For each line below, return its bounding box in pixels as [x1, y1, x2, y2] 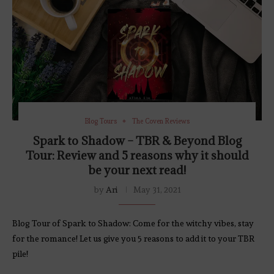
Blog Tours [84, 117, 117, 125]
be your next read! [88, 162, 186, 177]
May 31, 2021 [133, 184, 181, 194]
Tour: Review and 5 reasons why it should [25, 147, 249, 163]
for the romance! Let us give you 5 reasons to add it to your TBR [12, 233, 254, 243]
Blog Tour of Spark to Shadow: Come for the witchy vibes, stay [12, 218, 254, 228]
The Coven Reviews [131, 117, 190, 125]
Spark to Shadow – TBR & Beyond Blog [32, 133, 242, 148]
